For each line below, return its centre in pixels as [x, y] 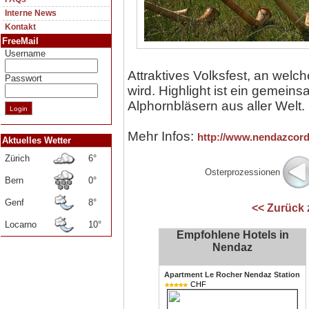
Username [25, 53]
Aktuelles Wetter [37, 140]
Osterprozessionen [242, 172]
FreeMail [20, 41]
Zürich [17, 158]
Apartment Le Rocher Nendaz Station [232, 275]
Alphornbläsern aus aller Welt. [216, 106]
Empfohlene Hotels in [232, 235]
